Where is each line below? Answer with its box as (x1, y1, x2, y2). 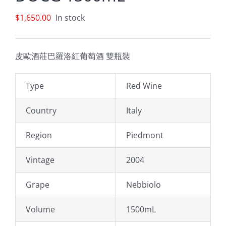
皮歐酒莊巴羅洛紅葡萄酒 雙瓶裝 (15, 50, 130, 62)
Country (26, 105, 56, 116)
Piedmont (126, 130, 163, 141)
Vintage (26, 154, 54, 165)
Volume (26, 204, 55, 215)
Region (26, 130, 52, 141)
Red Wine (126, 80, 162, 91)
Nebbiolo (126, 179, 161, 190)
